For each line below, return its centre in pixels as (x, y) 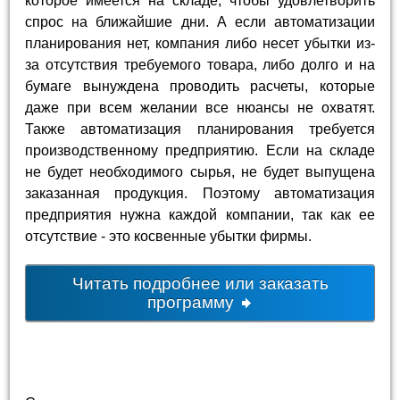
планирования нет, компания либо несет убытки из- (200, 43)
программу (193, 303)
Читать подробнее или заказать (200, 284)
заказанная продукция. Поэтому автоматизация (200, 193)
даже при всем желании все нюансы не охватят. (200, 107)
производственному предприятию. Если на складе (200, 150)
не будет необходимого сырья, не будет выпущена (200, 171)
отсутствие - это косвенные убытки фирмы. (169, 236)
